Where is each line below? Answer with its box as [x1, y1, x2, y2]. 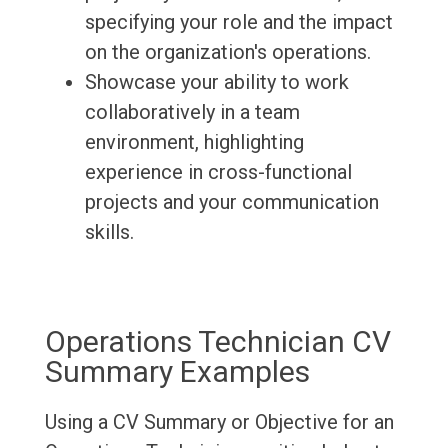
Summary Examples [44, 354, 310, 390]
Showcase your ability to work [84, 70, 349, 95]
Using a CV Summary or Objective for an [44, 410, 394, 435]
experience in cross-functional [84, 160, 352, 185]
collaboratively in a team [84, 100, 300, 125]
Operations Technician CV [44, 324, 391, 360]
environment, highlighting [84, 130, 304, 155]
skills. [84, 220, 134, 245]
